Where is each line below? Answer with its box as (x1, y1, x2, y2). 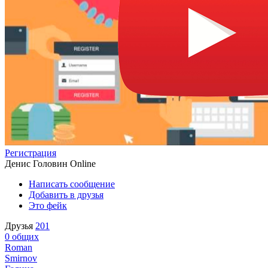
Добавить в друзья (29, 190, 103, 200)
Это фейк (29, 200, 67, 211)
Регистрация (5, 148, 56, 158)
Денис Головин (5, 159, 68, 169)
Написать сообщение (29, 179, 115, 189)
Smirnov (5, 253, 37, 263)
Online (70, 159, 96, 169)
